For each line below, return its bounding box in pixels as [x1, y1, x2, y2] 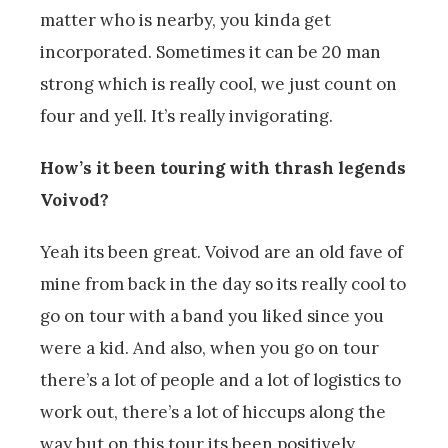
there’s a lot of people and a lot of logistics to [40, 369, 401, 392]
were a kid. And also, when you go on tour [40, 337, 379, 360]
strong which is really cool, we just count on [40, 73, 397, 96]
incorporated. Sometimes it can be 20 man [40, 41, 381, 64]
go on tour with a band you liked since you [40, 305, 384, 328]
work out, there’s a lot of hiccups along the [40, 401, 386, 424]
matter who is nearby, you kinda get [40, 9, 331, 32]
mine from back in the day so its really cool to [40, 273, 406, 296]
